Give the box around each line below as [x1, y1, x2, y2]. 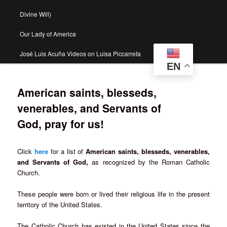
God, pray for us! [17, 116, 104, 132]
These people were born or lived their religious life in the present [17, 188, 210, 199]
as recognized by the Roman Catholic [88, 157, 210, 167]
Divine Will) [19, 10, 51, 19]
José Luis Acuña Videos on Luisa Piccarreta [19, 49, 141, 58]
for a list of [48, 146, 86, 156]
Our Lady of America [19, 29, 76, 39]
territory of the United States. [17, 199, 103, 209]
